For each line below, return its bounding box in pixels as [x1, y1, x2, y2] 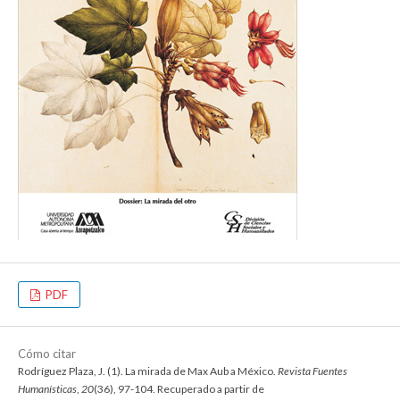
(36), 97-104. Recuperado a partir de [94, 382, 264, 396]
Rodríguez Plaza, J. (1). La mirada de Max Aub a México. [18, 364, 278, 379]
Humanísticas [18, 382, 77, 396]
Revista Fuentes [278, 364, 347, 379]
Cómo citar [18, 346, 76, 362]
